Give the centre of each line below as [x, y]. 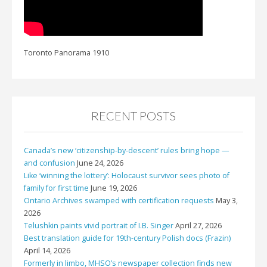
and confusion [49, 163]
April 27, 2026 [198, 226]
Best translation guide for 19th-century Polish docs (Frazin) [127, 238]
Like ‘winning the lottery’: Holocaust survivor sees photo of [127, 176]
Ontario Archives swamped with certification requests [119, 201]
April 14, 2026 [47, 251]
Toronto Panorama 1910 [66, 53]
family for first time [56, 188]
